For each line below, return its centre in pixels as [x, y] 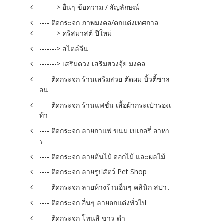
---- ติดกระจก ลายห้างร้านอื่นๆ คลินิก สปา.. [104, 187]
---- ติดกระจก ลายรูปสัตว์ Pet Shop [93, 172]
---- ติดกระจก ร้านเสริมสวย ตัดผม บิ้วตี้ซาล [105, 79]
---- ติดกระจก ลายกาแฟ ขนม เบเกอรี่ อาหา [104, 131]
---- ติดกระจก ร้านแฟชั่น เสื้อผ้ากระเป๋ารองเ [105, 105]
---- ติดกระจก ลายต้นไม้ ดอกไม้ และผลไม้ [102, 156]
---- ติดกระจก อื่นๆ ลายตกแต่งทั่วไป [93, 202]
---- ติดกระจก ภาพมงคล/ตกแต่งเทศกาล [99, 23]
